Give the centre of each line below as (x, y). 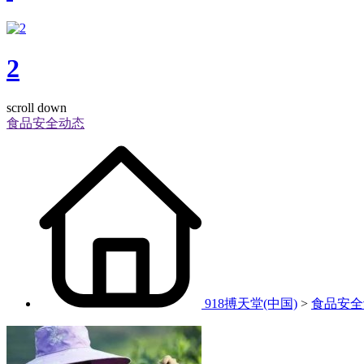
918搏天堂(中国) (251, 304)
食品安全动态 (45, 123)
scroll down (37, 108)
